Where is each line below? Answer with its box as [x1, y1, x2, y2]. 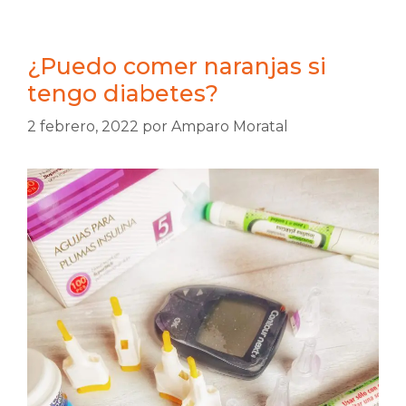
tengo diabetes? [27, 80, 218, 108]
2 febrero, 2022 [27, 118, 139, 136]
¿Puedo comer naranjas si [27, 53, 326, 81]
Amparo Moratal [171, 118, 288, 136]
